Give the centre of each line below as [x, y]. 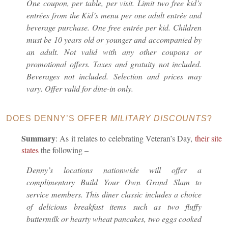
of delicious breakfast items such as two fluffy [114, 207]
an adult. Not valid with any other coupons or [114, 52]
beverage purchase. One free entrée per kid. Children [114, 27]
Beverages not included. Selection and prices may [114, 76]
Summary [38, 138]
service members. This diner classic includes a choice [114, 194]
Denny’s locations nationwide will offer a [114, 170]
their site [208, 138]
